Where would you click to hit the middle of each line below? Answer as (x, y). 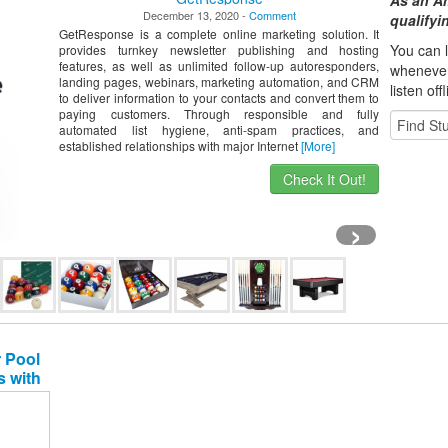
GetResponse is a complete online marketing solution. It (219, 33)
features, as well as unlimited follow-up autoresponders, (219, 65)
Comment (272, 15)
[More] (318, 145)
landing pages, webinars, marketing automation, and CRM (219, 81)
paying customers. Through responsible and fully (219, 113)
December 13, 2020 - (195, 15)
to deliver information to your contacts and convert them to (219, 97)
